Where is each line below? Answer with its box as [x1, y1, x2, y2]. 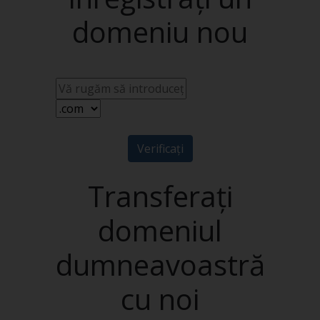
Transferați [87, 176, 233, 216]
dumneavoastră [55, 245, 265, 284]
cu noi [121, 279, 199, 319]
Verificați [136, 141, 184, 156]
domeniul [98, 211, 222, 250]
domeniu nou [72, 12, 248, 51]
